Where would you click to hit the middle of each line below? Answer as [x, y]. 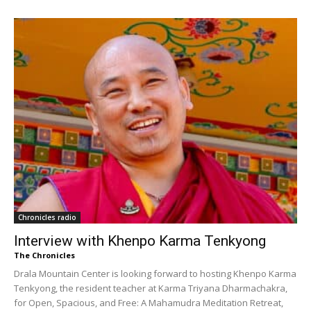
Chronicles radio [47, 218]
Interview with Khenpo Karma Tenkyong [140, 241]
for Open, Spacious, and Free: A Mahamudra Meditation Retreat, [149, 303]
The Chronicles [44, 255]
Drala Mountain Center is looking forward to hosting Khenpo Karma [155, 274]
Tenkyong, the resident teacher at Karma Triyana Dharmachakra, [151, 288]
